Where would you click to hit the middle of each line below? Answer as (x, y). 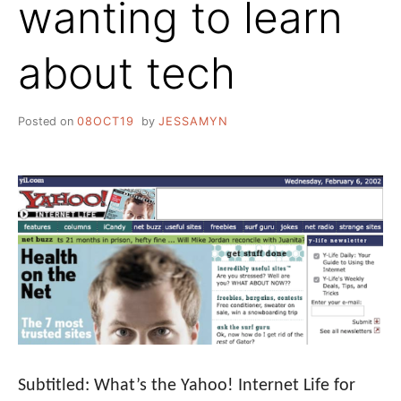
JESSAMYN (193, 121)
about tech (127, 73)
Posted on (47, 121)
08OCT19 (106, 121)
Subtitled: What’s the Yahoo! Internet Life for (187, 385)
